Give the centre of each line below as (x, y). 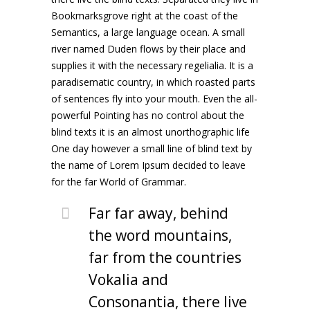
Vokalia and (128, 280)
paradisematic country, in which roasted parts (153, 82)
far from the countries (165, 257)
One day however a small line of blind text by (152, 148)
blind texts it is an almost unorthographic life (151, 132)
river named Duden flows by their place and (148, 49)
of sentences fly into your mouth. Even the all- (154, 99)
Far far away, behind (158, 213)
